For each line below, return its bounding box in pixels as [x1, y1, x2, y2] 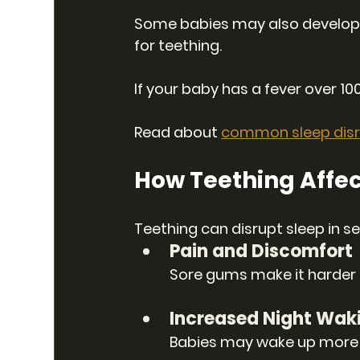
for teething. [134, 35, 223, 55]
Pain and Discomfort [170, 238, 354, 264]
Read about [134, 121, 222, 142]
